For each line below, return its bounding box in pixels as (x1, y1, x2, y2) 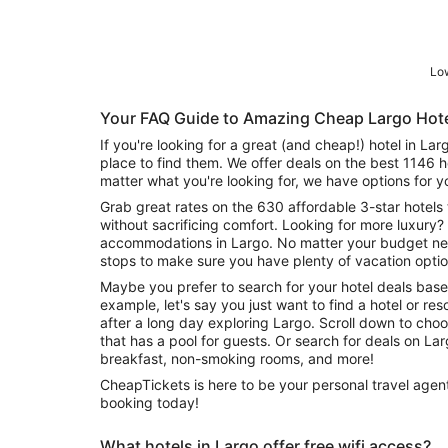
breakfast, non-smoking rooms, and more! (100, 350, 374, 368)
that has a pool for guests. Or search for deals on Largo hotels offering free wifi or (100, 332, 275, 350)
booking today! (100, 394, 199, 412)
